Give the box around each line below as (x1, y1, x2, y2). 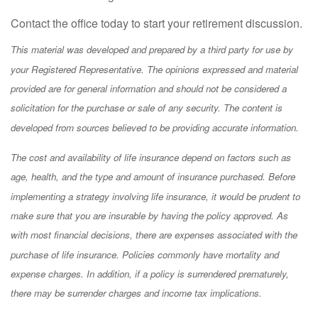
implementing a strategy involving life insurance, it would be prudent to (11, 189, 300, 203)
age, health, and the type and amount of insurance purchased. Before (11, 169, 295, 183)
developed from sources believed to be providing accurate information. (11, 120, 299, 134)
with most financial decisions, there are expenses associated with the (11, 227, 297, 241)
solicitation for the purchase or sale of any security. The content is (11, 100, 283, 114)
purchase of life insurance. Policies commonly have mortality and (11, 247, 279, 261)
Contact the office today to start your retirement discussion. (11, 14, 302, 31)
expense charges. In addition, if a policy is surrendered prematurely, (11, 266, 289, 280)
